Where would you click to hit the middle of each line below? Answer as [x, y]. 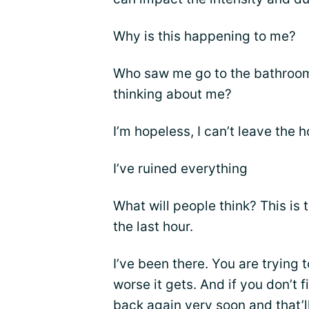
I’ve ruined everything [180, 169]
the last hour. [153, 227]
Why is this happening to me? [205, 36]
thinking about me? [172, 94]
